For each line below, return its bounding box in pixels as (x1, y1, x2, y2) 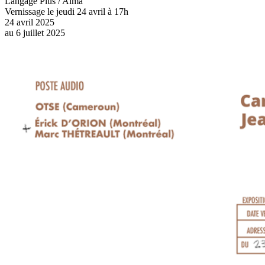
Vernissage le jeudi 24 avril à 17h (5, 7, 128, 17)
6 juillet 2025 (14, 28, 65, 38)
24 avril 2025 (5, 17, 54, 28)
